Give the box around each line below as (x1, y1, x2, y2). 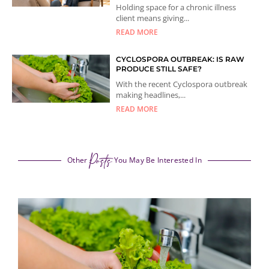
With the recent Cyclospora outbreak (116, 78, 248, 89)
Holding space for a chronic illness (116, 1, 237, 13)
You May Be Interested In (112, 154, 202, 165)
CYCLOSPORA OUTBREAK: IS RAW (116, 54, 245, 64)
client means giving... (116, 12, 190, 23)
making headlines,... (116, 89, 186, 100)
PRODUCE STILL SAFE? (116, 64, 202, 73)
